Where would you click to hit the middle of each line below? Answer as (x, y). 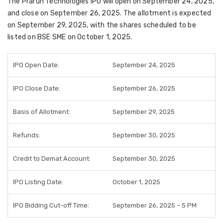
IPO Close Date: (37, 88)
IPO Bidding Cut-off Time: (51, 205)
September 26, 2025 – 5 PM (155, 205)
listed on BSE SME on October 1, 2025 (69, 37)
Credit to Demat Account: (52, 159)
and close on (29, 13)
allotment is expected (174, 13)
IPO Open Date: (36, 65)
